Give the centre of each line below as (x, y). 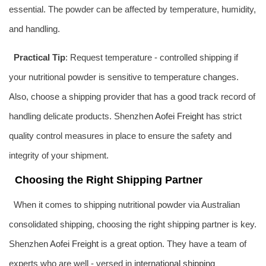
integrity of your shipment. (59, 155)
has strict (223, 116)
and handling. (34, 28)
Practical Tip (39, 57)
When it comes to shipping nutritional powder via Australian (126, 204)
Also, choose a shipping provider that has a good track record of (132, 96)
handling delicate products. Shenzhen (82, 116)
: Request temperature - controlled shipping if (151, 57)
